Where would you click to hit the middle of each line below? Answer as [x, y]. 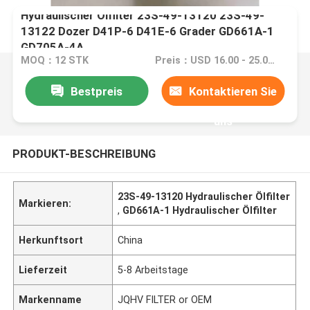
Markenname [51, 299]
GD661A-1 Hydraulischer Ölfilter [200, 210]
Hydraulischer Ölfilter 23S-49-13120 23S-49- [143, 15]
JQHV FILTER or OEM [165, 299]
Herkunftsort [51, 240]
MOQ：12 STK [55, 61]
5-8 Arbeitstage [153, 270]
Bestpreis [96, 91]
